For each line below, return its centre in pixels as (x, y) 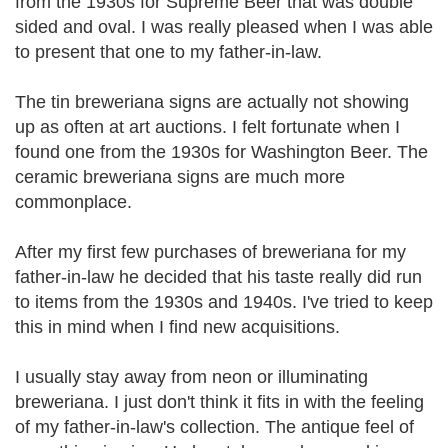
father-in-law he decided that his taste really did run (218, 277)
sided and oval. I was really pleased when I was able (224, 27)
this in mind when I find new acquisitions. (177, 327)
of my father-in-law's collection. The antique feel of (214, 427)
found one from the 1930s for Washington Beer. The (221, 152)
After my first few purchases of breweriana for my (210, 252)
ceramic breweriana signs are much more (180, 177)
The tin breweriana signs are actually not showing (212, 102)
